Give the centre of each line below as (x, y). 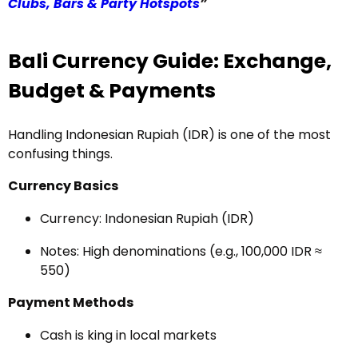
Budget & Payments (112, 91)
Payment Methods (71, 302)
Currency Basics (63, 186)
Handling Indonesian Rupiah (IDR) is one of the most (169, 135)
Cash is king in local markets (128, 335)
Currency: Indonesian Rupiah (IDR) (147, 219)
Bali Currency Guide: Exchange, (170, 61)
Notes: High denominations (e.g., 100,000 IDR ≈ (181, 251)
